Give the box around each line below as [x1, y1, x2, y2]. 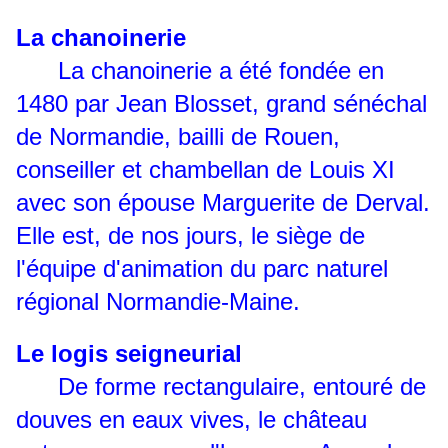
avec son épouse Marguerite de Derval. [16, 189, 430, 217]
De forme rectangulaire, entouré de [16, 373, 426, 401]
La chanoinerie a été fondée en [16, 57, 384, 85]
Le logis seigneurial [16, 340, 242, 368]
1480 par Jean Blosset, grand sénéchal [16, 90, 427, 118]
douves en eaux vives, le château [16, 406, 367, 434]
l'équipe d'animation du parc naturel [16, 255, 388, 283]
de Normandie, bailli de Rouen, [16, 123, 340, 151]
